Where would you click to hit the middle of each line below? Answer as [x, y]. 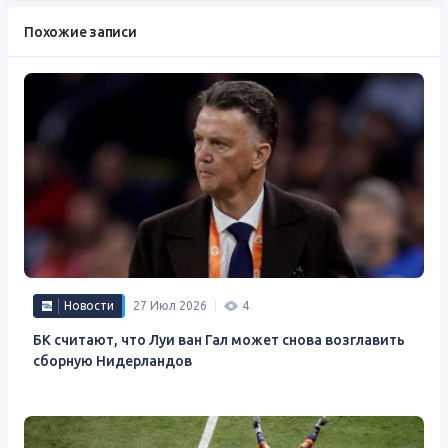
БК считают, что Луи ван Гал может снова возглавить [219, 339]
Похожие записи [80, 31]
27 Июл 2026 [170, 305]
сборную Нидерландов [112, 360]
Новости [89, 305]
